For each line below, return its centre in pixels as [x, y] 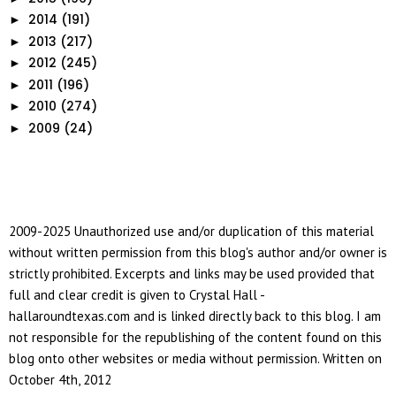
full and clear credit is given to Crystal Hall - [137, 295]
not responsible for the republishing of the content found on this [195, 338]
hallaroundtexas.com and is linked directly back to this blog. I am [195, 316]
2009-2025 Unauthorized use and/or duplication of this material [191, 232]
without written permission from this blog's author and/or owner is [198, 253]
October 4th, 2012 [60, 380]
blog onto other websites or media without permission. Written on [195, 359]
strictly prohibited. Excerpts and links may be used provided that [192, 274]
